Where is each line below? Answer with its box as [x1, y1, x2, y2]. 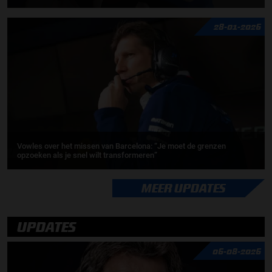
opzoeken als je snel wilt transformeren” [17, 150, 157, 160]
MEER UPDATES [141, 180, 226, 195]
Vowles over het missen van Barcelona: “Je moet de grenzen [17, 141, 226, 151]
